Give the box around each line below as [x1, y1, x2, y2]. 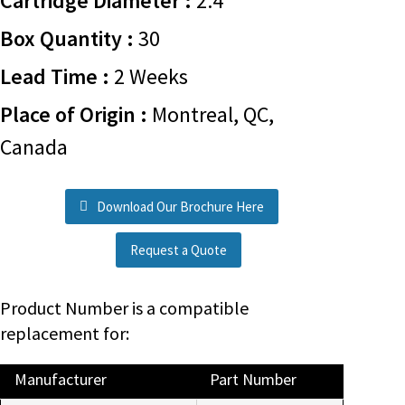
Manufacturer [14, 369, 107, 390]
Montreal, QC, [147, 100, 274, 128]
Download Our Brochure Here [97, 198, 265, 215]
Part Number [210, 369, 297, 390]
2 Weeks [109, 62, 188, 90]
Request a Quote [130, 241, 228, 259]
